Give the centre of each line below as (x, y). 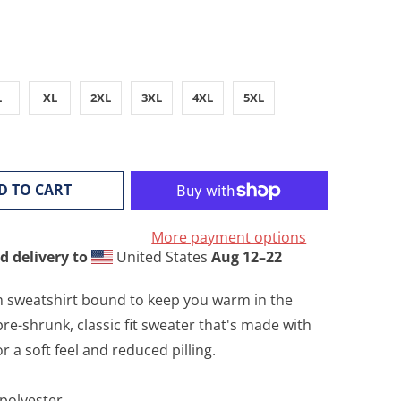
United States (162, 256)
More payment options (229, 237)
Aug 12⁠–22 (246, 256)
